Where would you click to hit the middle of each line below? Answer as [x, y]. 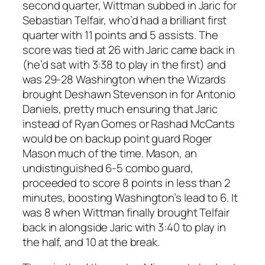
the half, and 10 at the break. [91, 242]
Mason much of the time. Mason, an [110, 153]
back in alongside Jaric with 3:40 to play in [124, 227]
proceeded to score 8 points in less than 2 [126, 182]
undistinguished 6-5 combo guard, [108, 168]
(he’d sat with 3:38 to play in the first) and [124, 64]
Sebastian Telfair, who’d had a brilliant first [125, 20]
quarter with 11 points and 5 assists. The [120, 35]
